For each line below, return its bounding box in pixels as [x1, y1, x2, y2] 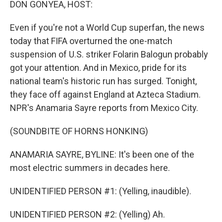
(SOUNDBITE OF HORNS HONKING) [10, 126, 148, 136]
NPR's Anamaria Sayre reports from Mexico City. [10, 103, 198, 113]
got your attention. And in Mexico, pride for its [10, 62, 187, 73]
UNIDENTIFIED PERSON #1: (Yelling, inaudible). [10, 186, 191, 196]
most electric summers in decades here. [10, 163, 170, 173]
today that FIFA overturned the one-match [10, 36, 172, 46]
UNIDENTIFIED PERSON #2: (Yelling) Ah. [10, 209, 165, 220]
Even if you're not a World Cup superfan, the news [10, 22, 205, 33]
